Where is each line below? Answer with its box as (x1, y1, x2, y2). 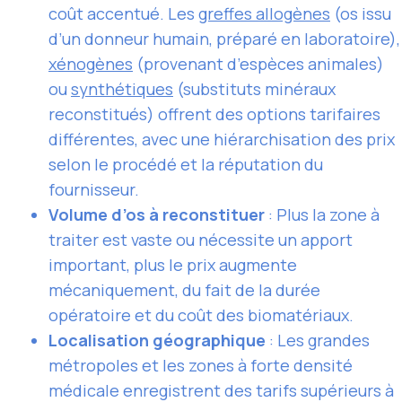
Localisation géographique (48, 328, 266, 351)
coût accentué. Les (48, 2, 198, 24)
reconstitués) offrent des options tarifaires (48, 102, 380, 125)
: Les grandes (266, 328, 370, 351)
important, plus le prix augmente (48, 253, 297, 275)
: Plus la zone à (265, 203, 380, 225)
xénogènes (48, 52, 133, 74)
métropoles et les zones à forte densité (48, 354, 353, 376)
